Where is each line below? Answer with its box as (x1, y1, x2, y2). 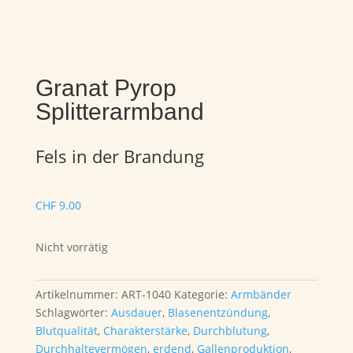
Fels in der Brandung (35, 144, 204, 168)
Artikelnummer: (35, 287, 121, 302)
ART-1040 (121, 287, 171, 302)
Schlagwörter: (35, 305, 111, 320)
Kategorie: (173, 287, 231, 302)
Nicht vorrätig (35, 240, 108, 255)
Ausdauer (110, 305, 162, 320)
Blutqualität (35, 323, 98, 338)
